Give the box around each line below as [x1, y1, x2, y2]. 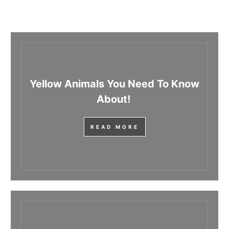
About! [96, 93, 133, 106]
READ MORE [90, 124, 139, 130]
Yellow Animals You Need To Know [30, 78, 199, 90]
